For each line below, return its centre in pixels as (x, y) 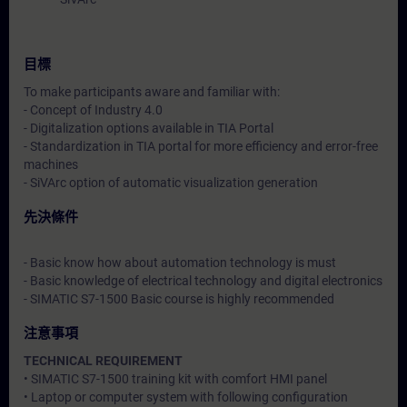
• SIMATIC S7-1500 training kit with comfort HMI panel (175, 379)
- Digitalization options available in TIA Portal (149, 128)
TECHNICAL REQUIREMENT (103, 361)
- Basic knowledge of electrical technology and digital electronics (203, 281)
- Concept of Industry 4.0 (93, 110)
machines (51, 164)
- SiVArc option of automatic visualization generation (171, 183)
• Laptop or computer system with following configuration (186, 397)
